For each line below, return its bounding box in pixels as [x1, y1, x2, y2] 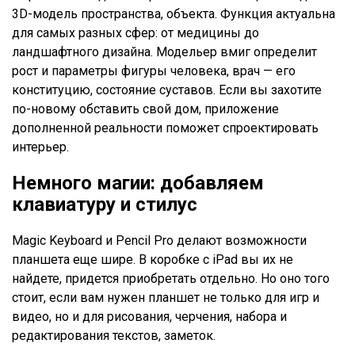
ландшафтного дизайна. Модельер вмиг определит [12, 44, 317, 59]
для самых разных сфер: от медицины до [12, 25, 259, 40]
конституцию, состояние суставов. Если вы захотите [12, 82, 322, 97]
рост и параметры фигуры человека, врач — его [12, 63, 296, 78]
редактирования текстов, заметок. [12, 327, 219, 343]
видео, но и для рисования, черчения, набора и [12, 308, 287, 324]
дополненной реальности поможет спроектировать [12, 120, 319, 136]
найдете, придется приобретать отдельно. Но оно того [12, 270, 330, 286]
